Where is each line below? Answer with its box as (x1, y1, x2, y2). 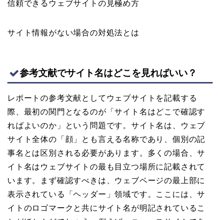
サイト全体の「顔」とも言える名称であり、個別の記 (7, 135, 206, 144)
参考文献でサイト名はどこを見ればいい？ (20, 68, 197, 79)
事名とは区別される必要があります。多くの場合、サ (7, 149, 206, 158)
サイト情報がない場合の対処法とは (7, 28, 139, 37)
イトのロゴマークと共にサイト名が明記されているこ (7, 204, 206, 213)
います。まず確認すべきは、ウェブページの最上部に (7, 176, 206, 185)
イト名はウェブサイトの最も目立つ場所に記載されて (7, 163, 206, 171)
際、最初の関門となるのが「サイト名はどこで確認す (7, 108, 206, 116)
